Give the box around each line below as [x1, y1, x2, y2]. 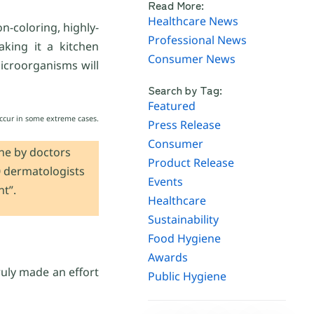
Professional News [148, 32, 247, 48]
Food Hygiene [148, 231, 221, 247]
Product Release [148, 155, 235, 171]
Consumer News [148, 51, 236, 67]
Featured [148, 98, 196, 114]
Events [148, 174, 184, 190]
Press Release [148, 117, 221, 133]
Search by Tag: [148, 81, 223, 99]
